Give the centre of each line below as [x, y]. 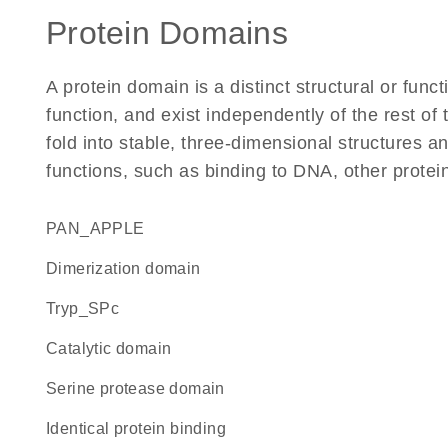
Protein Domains [167, 33]
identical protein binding [138, 428]
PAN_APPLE [100, 228]
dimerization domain [129, 268]
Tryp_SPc [87, 308]
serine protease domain [141, 388]
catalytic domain [115, 348]
